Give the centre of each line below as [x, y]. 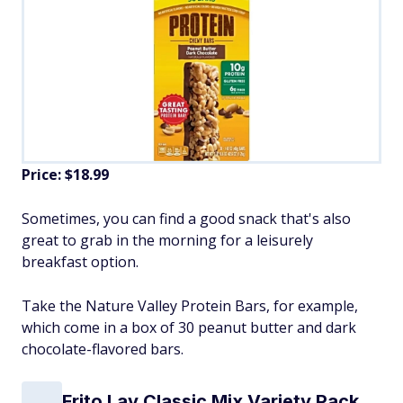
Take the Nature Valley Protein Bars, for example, [190, 305]
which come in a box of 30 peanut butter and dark [189, 327]
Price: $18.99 [65, 174]
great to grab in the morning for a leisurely [167, 240]
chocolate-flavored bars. [103, 349]
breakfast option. [80, 261]
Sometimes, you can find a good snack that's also [186, 218]
